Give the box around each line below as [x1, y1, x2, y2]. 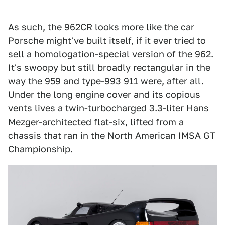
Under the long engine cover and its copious [8, 89, 200, 100]
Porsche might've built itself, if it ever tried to [8, 35, 206, 46]
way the [8, 76, 45, 87]
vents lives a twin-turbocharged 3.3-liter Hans [8, 103, 209, 114]
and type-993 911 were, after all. [61, 76, 204, 87]
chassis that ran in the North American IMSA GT [8, 130, 215, 141]
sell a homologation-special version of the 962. [8, 49, 213, 60]
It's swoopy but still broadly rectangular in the [8, 62, 210, 73]
